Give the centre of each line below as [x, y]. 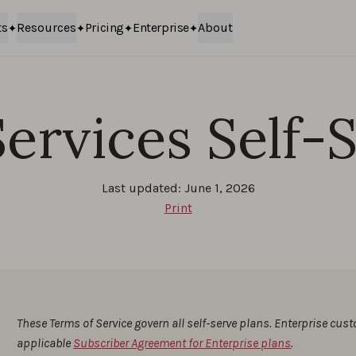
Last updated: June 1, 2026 [178, 188]
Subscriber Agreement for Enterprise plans [182, 343]
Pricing [104, 27]
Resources [46, 27]
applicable [45, 343]
